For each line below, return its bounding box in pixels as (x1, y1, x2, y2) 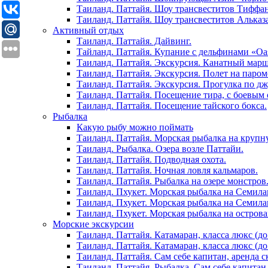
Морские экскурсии (53, 219, 134, 230)
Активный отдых (53, 25, 124, 36)
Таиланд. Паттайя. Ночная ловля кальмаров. (77, 165, 258, 176)
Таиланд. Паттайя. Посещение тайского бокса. (77, 100, 267, 111)
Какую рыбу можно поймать (77, 122, 193, 133)
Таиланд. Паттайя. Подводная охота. (77, 154, 226, 165)
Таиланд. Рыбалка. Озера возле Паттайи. (77, 144, 243, 154)
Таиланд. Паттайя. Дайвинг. (77, 36, 191, 47)
